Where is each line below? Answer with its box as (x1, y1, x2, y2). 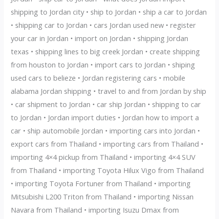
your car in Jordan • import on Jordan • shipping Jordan (11, 33, 189, 43)
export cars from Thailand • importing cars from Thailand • (11, 139, 204, 149)
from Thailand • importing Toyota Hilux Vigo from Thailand (11, 165, 204, 175)
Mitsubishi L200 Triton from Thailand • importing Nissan (11, 192, 194, 201)
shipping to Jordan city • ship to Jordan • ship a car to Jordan (11, 7, 207, 17)
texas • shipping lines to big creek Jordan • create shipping (11, 46, 200, 56)
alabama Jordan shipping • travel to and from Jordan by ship (11, 86, 207, 96)
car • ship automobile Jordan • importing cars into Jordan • (11, 126, 200, 135)
